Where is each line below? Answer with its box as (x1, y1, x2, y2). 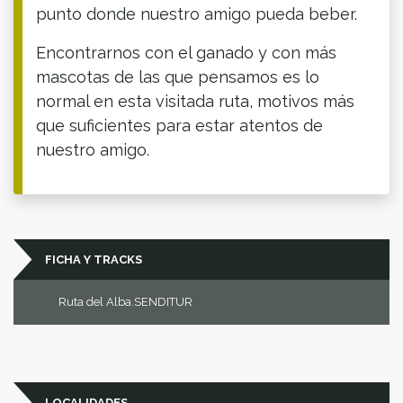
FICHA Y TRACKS (45, 252, 142, 266)
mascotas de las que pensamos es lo (36, 67, 319, 86)
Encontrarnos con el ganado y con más (36, 42, 336, 62)
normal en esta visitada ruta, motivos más (36, 91, 354, 111)
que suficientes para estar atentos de (36, 115, 323, 135)
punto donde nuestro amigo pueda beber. (36, 4, 357, 23)
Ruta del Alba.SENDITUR (58, 294, 193, 309)
